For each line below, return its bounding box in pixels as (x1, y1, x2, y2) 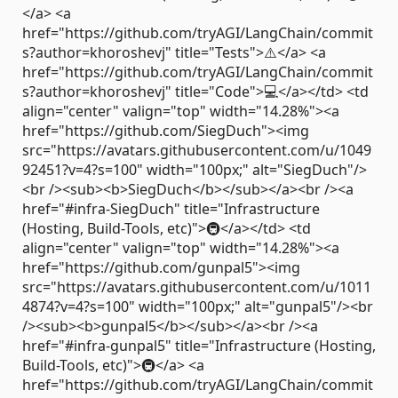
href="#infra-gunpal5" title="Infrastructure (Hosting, (22, 335, 376, 355)
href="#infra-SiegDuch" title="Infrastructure (22, 198, 320, 219)
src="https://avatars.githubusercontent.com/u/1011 (22, 276, 371, 297)
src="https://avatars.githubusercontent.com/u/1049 (22, 139, 371, 160)
